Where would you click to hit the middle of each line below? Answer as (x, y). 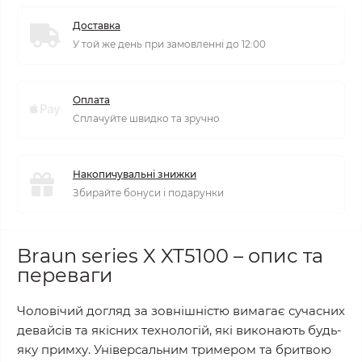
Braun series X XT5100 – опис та (170, 256)
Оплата (91, 100)
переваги (65, 275)
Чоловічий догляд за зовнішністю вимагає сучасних (181, 311)
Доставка (97, 25)
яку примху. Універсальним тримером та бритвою (174, 349)
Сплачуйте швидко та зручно (146, 118)
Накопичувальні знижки (135, 174)
